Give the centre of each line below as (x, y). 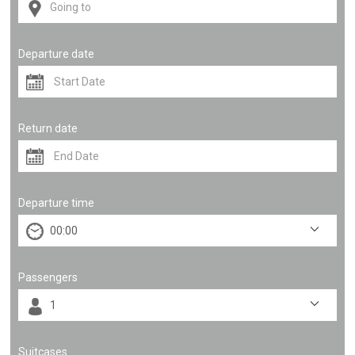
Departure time (57, 203)
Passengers (48, 277)
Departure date (57, 54)
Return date (48, 128)
